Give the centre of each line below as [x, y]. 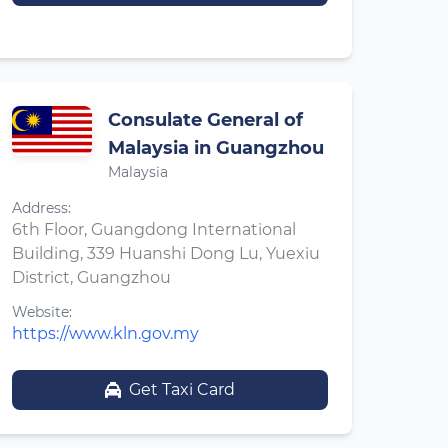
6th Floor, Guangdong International [154, 229]
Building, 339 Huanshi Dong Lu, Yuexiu [166, 253]
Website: [42, 312]
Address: [41, 208]
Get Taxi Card [182, 389]
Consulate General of [205, 120]
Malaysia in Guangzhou [216, 148]
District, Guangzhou [91, 277]
